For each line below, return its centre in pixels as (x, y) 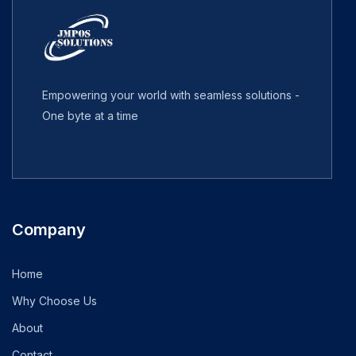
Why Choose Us (54, 300)
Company (49, 229)
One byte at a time (90, 115)
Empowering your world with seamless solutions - (171, 95)
